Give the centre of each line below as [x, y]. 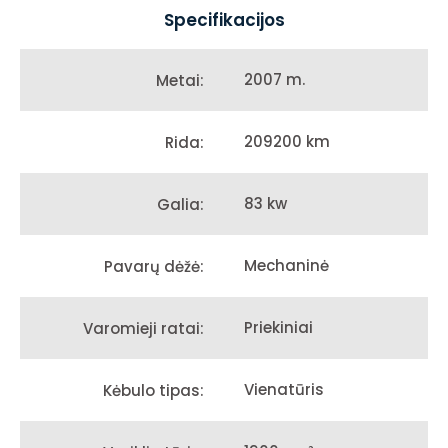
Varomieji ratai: [143, 328]
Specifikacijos [224, 20]
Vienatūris [284, 390]
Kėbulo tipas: [153, 390]
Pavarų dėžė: [154, 266]
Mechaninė [286, 266]
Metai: [180, 80]
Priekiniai [278, 328]
